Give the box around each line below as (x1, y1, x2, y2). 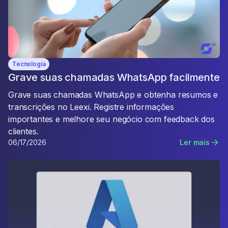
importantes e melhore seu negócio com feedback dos (8, 114, 215, 124)
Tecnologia (12, 60, 46, 68)
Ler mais (180, 138, 210, 147)
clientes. (8, 126, 39, 136)
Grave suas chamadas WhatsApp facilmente (8, 71, 220, 83)
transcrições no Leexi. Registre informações (8, 102, 175, 112)
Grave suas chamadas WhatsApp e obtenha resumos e (8, 90, 218, 100)
